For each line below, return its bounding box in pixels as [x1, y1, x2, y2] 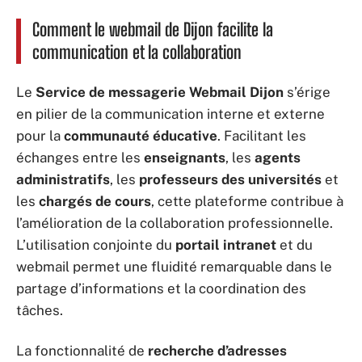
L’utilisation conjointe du [16, 237, 175, 253]
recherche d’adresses [148, 342, 287, 359]
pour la [16, 128, 64, 144]
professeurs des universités [139, 171, 322, 187]
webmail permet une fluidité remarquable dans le [16, 259, 332, 275]
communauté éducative [64, 128, 217, 144]
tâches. [16, 302, 63, 318]
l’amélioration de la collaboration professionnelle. [16, 215, 333, 231]
